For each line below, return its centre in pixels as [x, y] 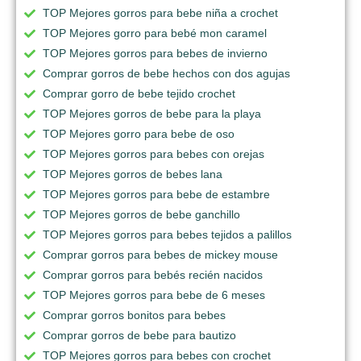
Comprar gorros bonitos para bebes [134, 315]
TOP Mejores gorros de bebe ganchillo [141, 215]
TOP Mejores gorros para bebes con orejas [154, 154]
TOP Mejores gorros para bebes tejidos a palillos [167, 235]
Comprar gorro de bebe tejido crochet [139, 94]
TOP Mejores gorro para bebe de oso [139, 134]
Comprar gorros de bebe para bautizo [139, 336]
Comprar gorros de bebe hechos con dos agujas [166, 74]
